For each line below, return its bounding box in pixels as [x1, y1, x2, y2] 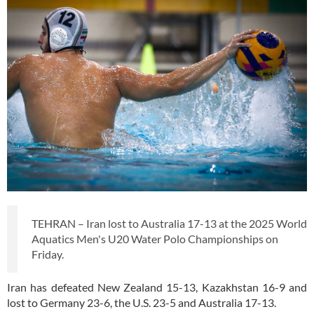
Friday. [32, 247, 64, 261]
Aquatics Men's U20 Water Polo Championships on [32, 232, 278, 246]
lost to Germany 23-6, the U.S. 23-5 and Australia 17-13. [7, 296, 276, 310]
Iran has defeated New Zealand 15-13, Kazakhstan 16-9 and [7, 280, 307, 294]
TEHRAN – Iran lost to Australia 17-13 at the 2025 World [32, 217, 307, 231]
